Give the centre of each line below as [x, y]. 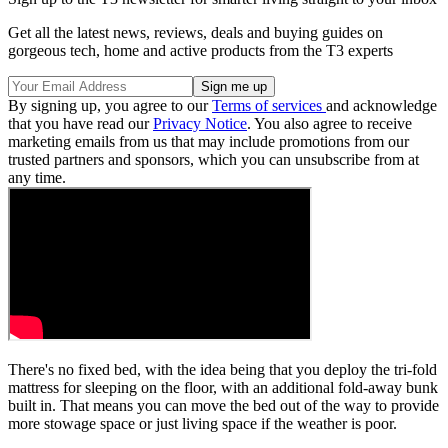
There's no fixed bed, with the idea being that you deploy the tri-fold [222, 369]
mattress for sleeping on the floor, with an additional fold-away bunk [223, 387]
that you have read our [80, 123]
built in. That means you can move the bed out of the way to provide [223, 405]
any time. [37, 177]
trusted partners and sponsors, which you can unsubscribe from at [213, 159]
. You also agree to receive [329, 123]
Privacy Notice [200, 123]
